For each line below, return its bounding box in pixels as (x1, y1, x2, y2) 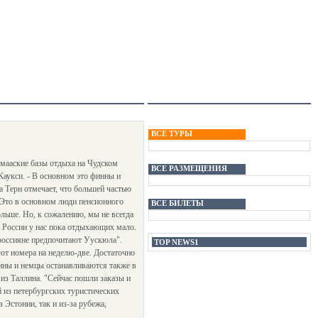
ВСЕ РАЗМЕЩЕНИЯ (151, 164, 227, 172)
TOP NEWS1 (154, 238, 199, 246)
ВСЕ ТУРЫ (151, 129, 192, 138)
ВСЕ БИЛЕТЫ (151, 199, 204, 207)
